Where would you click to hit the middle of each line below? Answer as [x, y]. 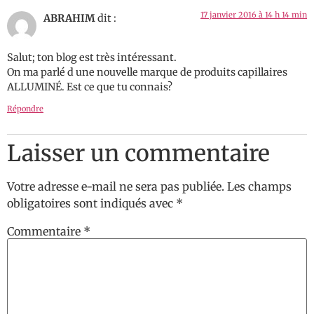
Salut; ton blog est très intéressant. [92, 58]
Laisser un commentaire [138, 153]
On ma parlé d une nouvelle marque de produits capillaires [147, 73]
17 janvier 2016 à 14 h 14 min [254, 15]
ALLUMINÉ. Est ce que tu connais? [90, 87]
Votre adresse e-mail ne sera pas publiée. [116, 186]
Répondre [25, 108]
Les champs [259, 186]
